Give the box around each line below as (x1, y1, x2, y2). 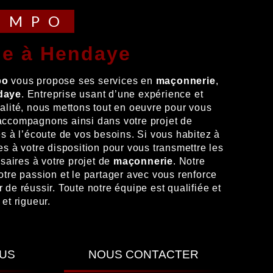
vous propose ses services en (8, 76, 156, 86)
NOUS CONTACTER (88, 248, 199, 261)
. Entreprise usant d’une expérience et (21, 89, 204, 99)
